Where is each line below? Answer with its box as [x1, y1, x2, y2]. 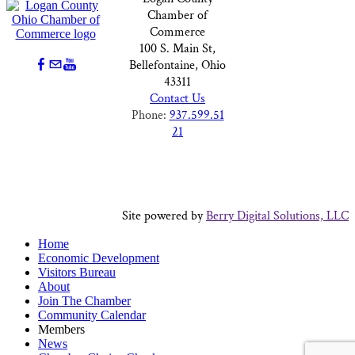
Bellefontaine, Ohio [129, 57, 226, 74]
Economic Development [38, 251, 159, 265]
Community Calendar [38, 308, 146, 322]
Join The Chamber [38, 294, 131, 307]
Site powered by [122, 208, 206, 224]
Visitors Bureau [38, 265, 116, 279]
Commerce [150, 24, 205, 40]
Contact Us [150, 90, 205, 107]
